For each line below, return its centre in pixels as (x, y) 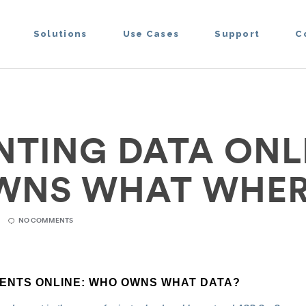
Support (237, 34)
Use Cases (151, 34)
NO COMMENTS (46, 220)
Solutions (60, 34)
